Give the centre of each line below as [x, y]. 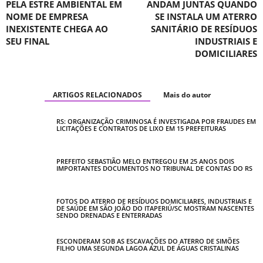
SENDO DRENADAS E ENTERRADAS [109, 215]
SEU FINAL [28, 41]
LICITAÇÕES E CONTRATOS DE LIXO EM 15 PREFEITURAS [141, 129]
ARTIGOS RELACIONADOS [97, 95]
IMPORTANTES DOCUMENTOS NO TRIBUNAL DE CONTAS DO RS [154, 168]
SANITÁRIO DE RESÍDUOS [204, 29]
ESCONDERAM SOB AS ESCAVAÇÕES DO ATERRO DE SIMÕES [148, 241]
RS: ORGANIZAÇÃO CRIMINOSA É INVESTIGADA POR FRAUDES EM [156, 122]
